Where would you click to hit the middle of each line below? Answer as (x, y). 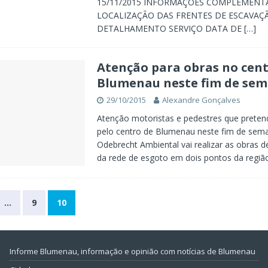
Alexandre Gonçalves (201, 100)
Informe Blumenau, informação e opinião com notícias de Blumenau (133, 251)
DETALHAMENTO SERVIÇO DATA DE (170, 28)
